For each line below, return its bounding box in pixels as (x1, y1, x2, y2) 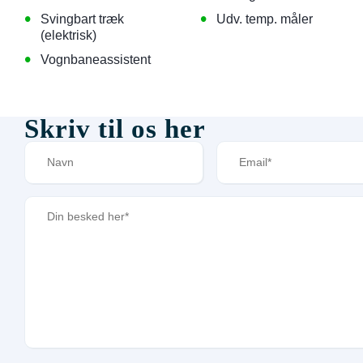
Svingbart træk (41, 11, 124, 26)
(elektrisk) (41, 28, 96, 42)
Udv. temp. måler (216, 11, 313, 26)
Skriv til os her (24, 113, 206, 143)
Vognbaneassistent (41, 52, 151, 66)
